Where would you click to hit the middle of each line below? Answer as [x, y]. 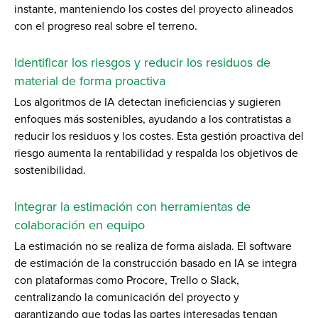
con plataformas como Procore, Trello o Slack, [127, 280]
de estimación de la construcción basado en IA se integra [155, 263]
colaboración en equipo [79, 225]
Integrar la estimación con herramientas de [132, 206]
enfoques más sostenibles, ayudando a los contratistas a [153, 119]
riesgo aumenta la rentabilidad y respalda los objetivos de [156, 153]
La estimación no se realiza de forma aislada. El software [153, 246]
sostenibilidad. [50, 170]
